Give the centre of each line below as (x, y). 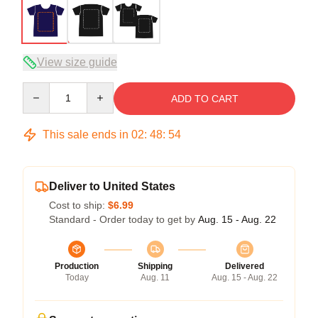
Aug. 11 (155, 277)
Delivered (245, 266)
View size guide (77, 62)
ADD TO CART (204, 98)
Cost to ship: (78, 205)
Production (77, 266)
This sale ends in (86, 134)
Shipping (155, 266)
